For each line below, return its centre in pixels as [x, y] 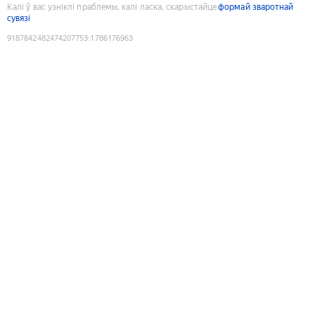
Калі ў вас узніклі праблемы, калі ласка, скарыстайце [112, 7]
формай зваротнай [256, 7]
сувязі [19, 18]
